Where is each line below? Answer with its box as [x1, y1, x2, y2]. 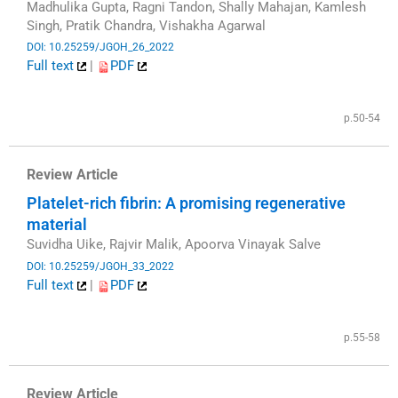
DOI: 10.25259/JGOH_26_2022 [27, 41, 174, 54]
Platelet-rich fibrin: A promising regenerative [27, 194, 346, 213]
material [27, 215, 87, 235]
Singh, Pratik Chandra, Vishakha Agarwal [27, 17, 266, 34]
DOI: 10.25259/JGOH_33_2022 [27, 259, 174, 273]
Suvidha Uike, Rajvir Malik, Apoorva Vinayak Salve [27, 236, 321, 253]
